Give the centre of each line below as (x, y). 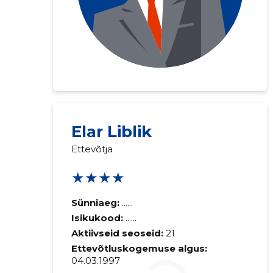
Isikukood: (98, 218)
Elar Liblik (111, 132)
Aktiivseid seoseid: (117, 233)
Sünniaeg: (95, 203)
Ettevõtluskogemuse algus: (139, 248)
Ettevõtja (92, 149)
